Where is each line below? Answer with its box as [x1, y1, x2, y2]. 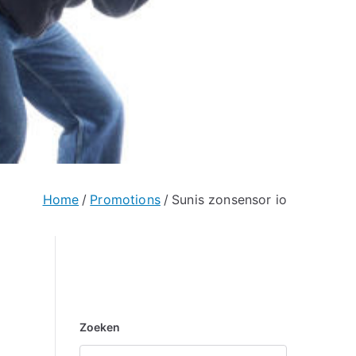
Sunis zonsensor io [172, 192, 287, 208]
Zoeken [79, 319, 121, 334]
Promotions [90, 192, 161, 208]
